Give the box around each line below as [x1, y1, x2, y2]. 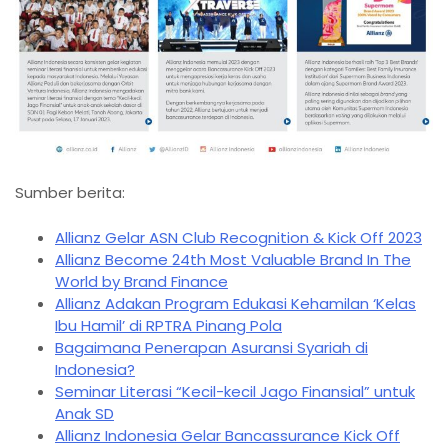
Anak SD [55, 402, 114, 424]
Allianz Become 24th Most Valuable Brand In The [55, 248, 411, 270]
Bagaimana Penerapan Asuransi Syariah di [55, 336, 368, 358]
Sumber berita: [15, 182, 125, 204]
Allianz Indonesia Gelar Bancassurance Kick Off [55, 424, 400, 446]
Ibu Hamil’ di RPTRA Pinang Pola [55, 314, 282, 336]
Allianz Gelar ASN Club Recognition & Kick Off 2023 [55, 226, 422, 248]
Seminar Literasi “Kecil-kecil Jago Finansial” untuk [55, 380, 415, 402]
